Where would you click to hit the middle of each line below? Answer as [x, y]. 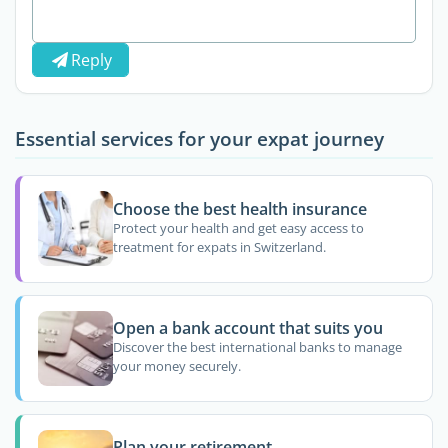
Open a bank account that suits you [247, 328]
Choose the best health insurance [239, 208]
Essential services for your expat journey [199, 138]
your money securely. [176, 366]
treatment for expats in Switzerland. [219, 247]
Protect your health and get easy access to [238, 228]
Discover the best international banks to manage [257, 347]
